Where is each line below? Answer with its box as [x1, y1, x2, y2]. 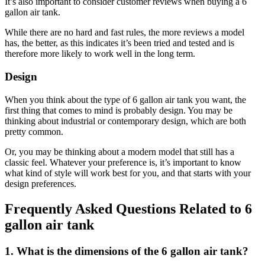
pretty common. [5, 126, 63, 137]
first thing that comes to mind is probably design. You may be [5, 105, 232, 115]
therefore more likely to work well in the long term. [5, 49, 195, 59]
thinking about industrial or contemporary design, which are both [5, 115, 246, 126]
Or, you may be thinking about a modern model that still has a [5, 146, 234, 157]
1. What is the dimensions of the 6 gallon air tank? [5, 244, 248, 257]
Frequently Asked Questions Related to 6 [5, 201, 252, 216]
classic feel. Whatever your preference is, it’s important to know [5, 157, 241, 167]
